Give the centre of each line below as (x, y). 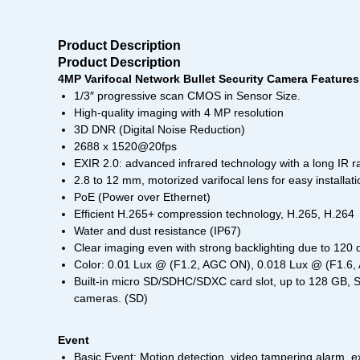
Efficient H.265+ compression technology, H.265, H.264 (214, 214)
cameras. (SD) (111, 299)
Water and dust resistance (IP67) (157, 231)
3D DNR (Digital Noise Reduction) (160, 130)
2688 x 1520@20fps (125, 147)
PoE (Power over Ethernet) (142, 197)
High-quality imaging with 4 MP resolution (179, 113)
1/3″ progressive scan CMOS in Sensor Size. (187, 96)
